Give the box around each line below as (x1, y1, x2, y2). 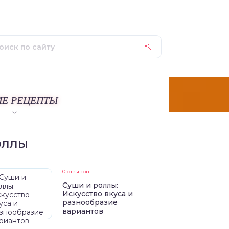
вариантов (62, 207, 103, 216)
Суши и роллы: (62, 180, 118, 190)
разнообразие (62, 198, 118, 207)
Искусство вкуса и (62, 189, 133, 198)
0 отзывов (62, 168, 89, 175)
